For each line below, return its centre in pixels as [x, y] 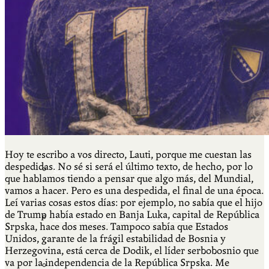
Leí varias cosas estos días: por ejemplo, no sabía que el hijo [134, 202]
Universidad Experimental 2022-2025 [132, 169]
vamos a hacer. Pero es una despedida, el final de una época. [134, 190]
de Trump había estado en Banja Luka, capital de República [132, 214]
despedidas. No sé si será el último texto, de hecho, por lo [129, 166]
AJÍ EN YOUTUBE [93, 121]
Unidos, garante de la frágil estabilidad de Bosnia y [115, 238]
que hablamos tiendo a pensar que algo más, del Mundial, [129, 178]
